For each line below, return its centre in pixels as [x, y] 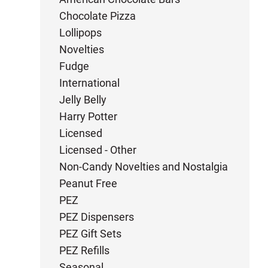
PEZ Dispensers [97, 217]
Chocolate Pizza [98, 16]
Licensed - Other [98, 150]
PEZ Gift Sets [91, 234]
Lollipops [81, 33]
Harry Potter [89, 116]
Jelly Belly [83, 100]
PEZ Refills [85, 250]
